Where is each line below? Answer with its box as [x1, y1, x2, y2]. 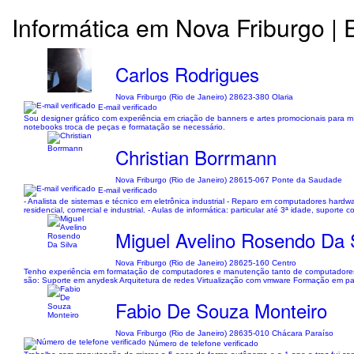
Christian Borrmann [115, 143, 277, 171]
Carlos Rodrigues [115, 60, 260, 88]
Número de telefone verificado [146, 338, 258, 348]
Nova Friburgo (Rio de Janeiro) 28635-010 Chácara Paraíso [115, 329, 334, 337]
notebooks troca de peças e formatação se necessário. [24, 122, 225, 131]
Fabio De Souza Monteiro [115, 296, 328, 324]
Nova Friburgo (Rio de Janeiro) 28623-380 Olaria [115, 92, 294, 101]
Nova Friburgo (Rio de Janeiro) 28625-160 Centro [115, 258, 297, 267]
